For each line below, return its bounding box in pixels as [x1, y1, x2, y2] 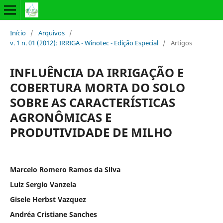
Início [9, 28, 26, 37]
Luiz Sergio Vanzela [9, 179, 76, 189]
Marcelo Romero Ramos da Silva [9, 164, 120, 174]
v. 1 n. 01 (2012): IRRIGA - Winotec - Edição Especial [9, 38, 158, 47]
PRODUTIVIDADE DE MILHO [9, 123, 172, 140]
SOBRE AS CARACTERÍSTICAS [9, 94, 175, 111]
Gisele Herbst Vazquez [9, 194, 86, 204]
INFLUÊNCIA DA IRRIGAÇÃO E [9, 64, 184, 81]
